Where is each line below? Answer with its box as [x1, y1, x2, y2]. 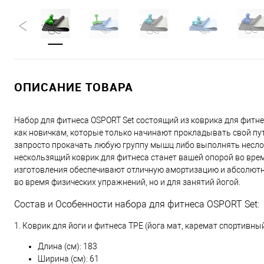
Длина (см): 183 [38, 242, 97, 251]
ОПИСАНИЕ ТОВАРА [14, 79, 133, 95]
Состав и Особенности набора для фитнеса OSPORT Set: [14, 199, 259, 210]
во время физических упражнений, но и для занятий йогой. [14, 177, 240, 187]
